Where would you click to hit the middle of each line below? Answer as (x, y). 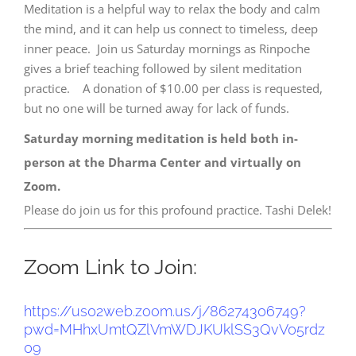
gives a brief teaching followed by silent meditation (163, 69)
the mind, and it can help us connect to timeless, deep (171, 29)
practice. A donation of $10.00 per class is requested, (173, 89)
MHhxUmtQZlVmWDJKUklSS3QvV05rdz (192, 330)
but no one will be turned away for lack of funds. (157, 108)
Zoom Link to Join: (110, 267)
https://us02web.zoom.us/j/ (117, 311)
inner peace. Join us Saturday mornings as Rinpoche (167, 49)
